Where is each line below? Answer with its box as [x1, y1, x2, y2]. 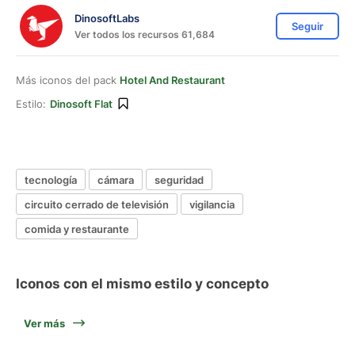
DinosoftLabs [74, 11, 139, 25]
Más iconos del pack [16, 74, 120, 86]
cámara [97, 173, 134, 186]
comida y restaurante [25, 222, 129, 235]
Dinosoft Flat [50, 97, 113, 110]
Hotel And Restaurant [120, 74, 225, 86]
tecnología [25, 173, 77, 186]
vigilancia [189, 197, 235, 211]
